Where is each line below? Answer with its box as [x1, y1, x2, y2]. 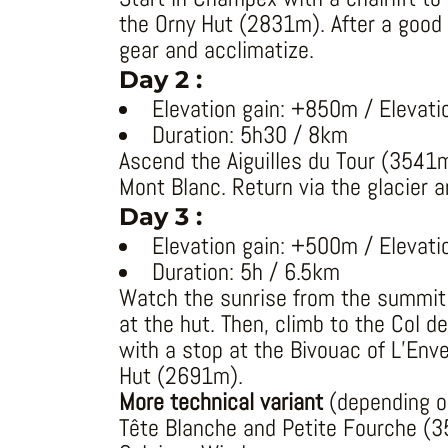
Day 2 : [118, 65, 202, 95]
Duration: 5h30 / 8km [151, 120, 348, 151]
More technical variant [118, 387, 323, 418]
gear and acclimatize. [118, 35, 314, 66]
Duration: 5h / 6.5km [151, 257, 340, 288]
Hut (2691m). [118, 361, 243, 392]
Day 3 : [118, 202, 202, 232]
